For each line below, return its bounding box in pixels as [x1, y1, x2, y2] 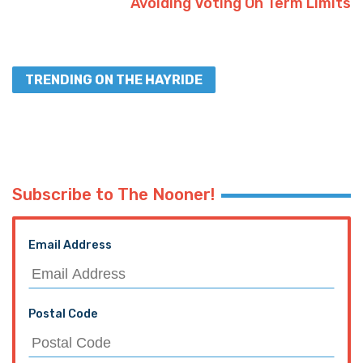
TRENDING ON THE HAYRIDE [25, 71, 203, 88]
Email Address [28, 237, 112, 252]
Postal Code [28, 306, 98, 321]
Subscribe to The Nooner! [12, 184, 215, 204]
